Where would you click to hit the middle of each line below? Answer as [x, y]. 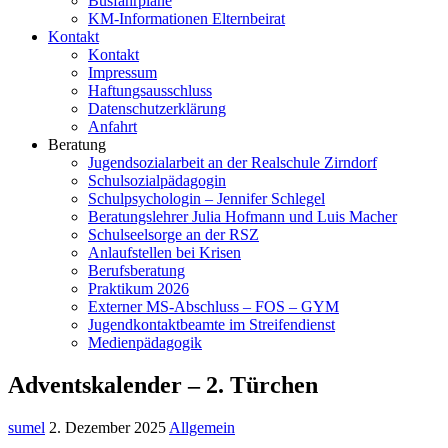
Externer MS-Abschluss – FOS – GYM [213, 306]
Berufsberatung [136, 270]
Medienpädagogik [145, 342]
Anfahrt [112, 126]
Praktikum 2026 [138, 288]
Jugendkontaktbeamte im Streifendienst [211, 324]
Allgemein [202, 427]
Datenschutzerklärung [157, 108]
